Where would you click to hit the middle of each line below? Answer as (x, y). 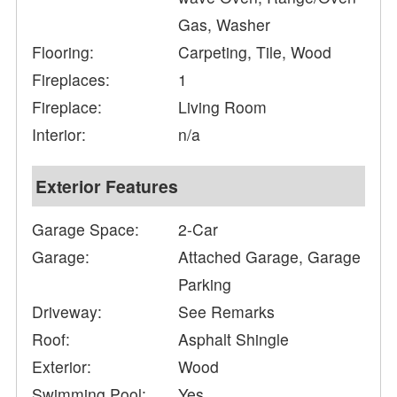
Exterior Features (107, 187)
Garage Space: (86, 230)
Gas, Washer (225, 25)
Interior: (59, 135)
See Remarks (227, 312)
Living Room (223, 107)
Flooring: (63, 52)
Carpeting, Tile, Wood (255, 52)
